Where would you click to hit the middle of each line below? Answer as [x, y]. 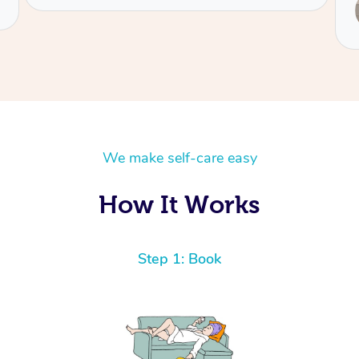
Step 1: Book [179, 259]
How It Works [179, 205]
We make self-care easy [179, 158]
